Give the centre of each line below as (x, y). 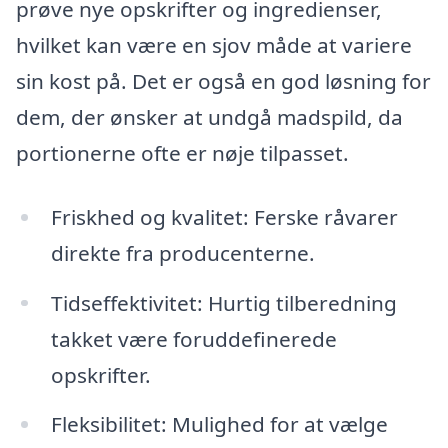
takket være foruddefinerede (193, 338)
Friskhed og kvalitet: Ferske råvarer (224, 216)
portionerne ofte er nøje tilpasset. (182, 152)
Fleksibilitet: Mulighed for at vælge (219, 424)
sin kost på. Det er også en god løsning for (223, 80)
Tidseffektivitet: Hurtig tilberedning (223, 302)
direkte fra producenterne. (182, 252)
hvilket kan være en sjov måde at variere (214, 44)
